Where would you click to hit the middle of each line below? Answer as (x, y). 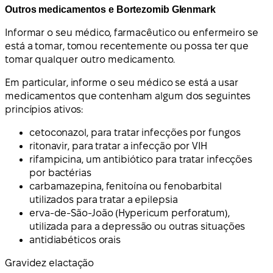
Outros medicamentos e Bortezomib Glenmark (110, 9)
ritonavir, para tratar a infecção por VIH (118, 146)
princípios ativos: (44, 109)
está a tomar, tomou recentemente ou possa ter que (127, 46)
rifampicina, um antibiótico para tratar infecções (141, 159)
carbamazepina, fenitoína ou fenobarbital (126, 186)
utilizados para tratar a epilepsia (104, 199)
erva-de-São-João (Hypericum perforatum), (129, 213)
